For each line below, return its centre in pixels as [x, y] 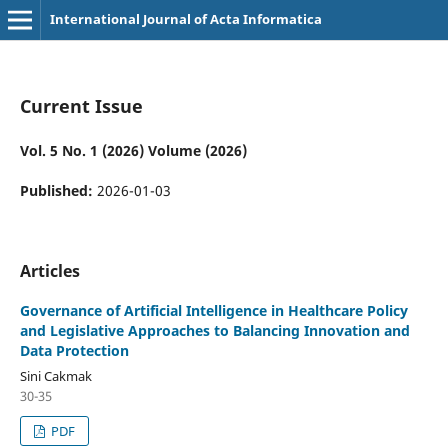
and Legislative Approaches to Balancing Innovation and [214, 330]
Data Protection [74, 350]
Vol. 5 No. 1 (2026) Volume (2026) [133, 150]
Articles [49, 270]
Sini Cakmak [55, 375]
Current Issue [81, 105]
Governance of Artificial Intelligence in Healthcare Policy [213, 310]
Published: [58, 190]
